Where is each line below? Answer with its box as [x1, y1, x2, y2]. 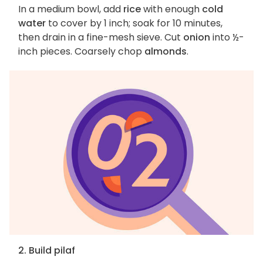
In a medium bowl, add [18, 2, 123, 16]
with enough [141, 2, 202, 16]
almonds [144, 45, 187, 59]
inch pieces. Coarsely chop [18, 45, 144, 59]
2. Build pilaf [18, 244, 75, 258]
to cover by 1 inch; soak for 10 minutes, [46, 16, 222, 31]
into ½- [210, 31, 244, 45]
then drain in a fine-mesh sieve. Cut [18, 31, 183, 45]
